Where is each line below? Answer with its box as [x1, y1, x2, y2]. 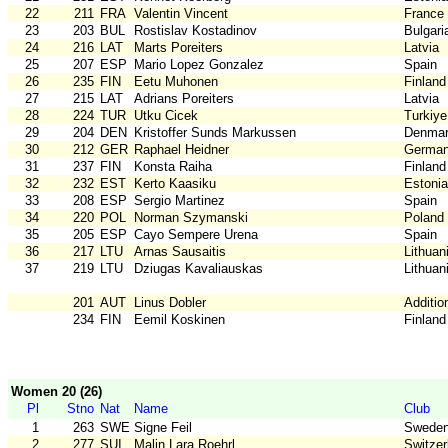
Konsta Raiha [134, 159, 212, 175]
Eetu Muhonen [134, 74, 218, 90]
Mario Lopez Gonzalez [134, 57, 264, 73]
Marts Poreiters [134, 40, 223, 56]
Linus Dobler [134, 295, 206, 311]
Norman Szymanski [134, 210, 248, 226]
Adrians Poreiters [134, 91, 234, 107]
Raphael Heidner [134, 142, 229, 158]
